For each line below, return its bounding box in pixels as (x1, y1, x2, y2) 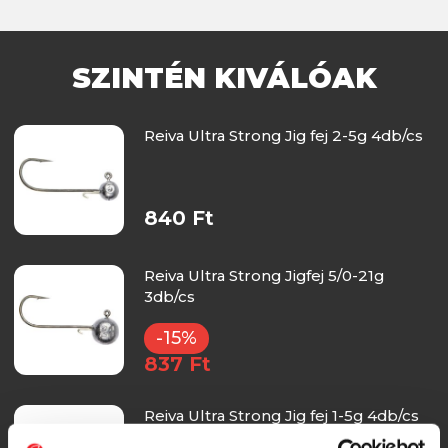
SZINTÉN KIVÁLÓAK (71, 60, 377, 95)
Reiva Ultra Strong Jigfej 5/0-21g (143, 265, 384, 285)
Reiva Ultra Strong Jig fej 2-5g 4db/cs (143, 125, 423, 145)
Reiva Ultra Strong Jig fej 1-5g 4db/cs (143, 405, 419, 425)
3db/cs (143, 286, 195, 306)
